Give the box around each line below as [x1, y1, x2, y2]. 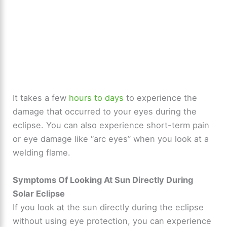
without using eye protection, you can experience [13, 215, 212, 226]
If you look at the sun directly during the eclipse [13, 202, 204, 212]
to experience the [124, 93, 198, 103]
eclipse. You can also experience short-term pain [13, 120, 210, 131]
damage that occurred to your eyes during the [13, 106, 197, 117]
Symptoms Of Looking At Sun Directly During [13, 174, 194, 185]
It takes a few [13, 93, 69, 103]
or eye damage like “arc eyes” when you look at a [13, 134, 209, 144]
